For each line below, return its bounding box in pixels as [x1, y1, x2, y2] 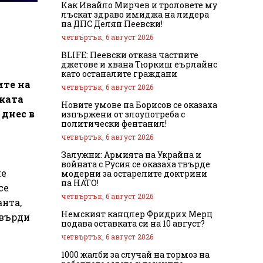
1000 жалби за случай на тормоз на [61, 248, 210, 260]
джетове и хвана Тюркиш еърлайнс [61, 58, 217, 70]
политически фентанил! [61, 117, 167, 129]
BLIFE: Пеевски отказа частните [61, 49, 198, 60]
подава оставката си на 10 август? [61, 217, 205, 229]
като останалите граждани [61, 68, 177, 79]
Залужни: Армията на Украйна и [61, 149, 201, 160]
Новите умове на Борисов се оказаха [61, 99, 217, 110]
